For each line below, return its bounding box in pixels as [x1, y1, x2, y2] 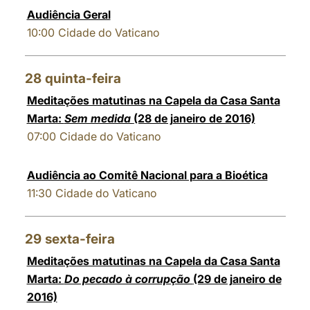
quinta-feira [44, 71, 121, 86]
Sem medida [64, 111, 134, 125]
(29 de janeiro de [192, 272, 282, 286]
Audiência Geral [26, 8, 111, 21]
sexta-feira [44, 231, 115, 247]
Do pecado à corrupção [64, 272, 193, 286]
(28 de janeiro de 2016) [133, 111, 255, 125]
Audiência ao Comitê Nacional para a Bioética [26, 168, 268, 182]
